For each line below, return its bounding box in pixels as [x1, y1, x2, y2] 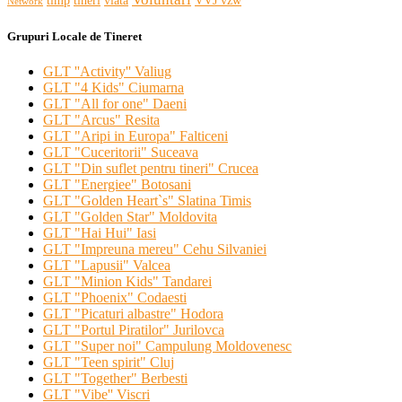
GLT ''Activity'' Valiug [43, 63, 171, 79]
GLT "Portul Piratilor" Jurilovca [43, 321, 224, 337]
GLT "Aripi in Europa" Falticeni [43, 127, 228, 144]
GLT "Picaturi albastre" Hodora [43, 305, 223, 321]
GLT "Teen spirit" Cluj [43, 354, 174, 370]
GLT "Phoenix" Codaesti [43, 289, 187, 305]
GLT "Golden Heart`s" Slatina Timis [43, 192, 251, 208]
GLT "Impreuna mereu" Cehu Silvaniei [43, 240, 267, 257]
